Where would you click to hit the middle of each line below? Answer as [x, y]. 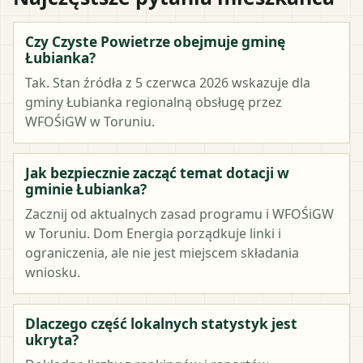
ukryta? [52, 340]
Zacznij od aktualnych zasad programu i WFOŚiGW [179, 214]
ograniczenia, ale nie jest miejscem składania [162, 252]
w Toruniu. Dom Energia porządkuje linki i [153, 233]
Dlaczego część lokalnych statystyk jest [161, 323]
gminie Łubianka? [86, 189]
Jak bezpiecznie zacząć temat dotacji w [157, 173]
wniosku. [53, 272]
